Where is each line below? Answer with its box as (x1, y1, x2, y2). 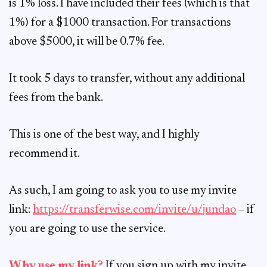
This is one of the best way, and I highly (9, 129, 200, 141)
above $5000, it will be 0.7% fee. (9, 36, 164, 48)
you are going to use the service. (9, 223, 166, 235)
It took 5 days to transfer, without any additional (9, 73, 245, 85)
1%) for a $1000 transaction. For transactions (9, 17, 231, 29)
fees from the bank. (9, 92, 103, 104)
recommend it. (9, 148, 80, 160)
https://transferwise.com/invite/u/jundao (33, 204, 236, 216)
